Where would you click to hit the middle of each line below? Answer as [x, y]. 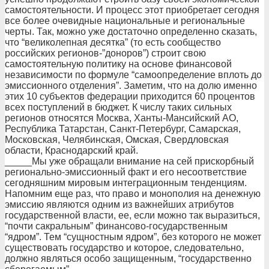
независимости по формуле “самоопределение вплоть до [133, 75]
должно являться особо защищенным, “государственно [128, 258]
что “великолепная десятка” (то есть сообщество [113, 42]
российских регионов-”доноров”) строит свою [105, 53]
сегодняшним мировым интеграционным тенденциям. [126, 183]
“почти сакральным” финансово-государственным [116, 226]
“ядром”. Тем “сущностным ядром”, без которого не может [133, 237]
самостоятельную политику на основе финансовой [118, 64]
